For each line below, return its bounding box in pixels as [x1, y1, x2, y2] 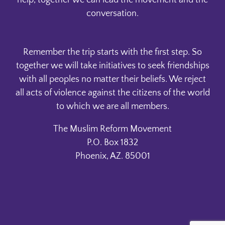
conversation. [86, 9, 139, 19]
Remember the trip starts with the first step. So [23, 47, 202, 58]
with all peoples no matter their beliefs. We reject [19, 74, 206, 85]
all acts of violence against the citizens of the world [15, 88, 210, 98]
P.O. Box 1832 [87, 138, 138, 148]
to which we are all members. [56, 101, 169, 112]
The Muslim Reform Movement [53, 124, 172, 135]
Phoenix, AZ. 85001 [75, 151, 150, 162]
